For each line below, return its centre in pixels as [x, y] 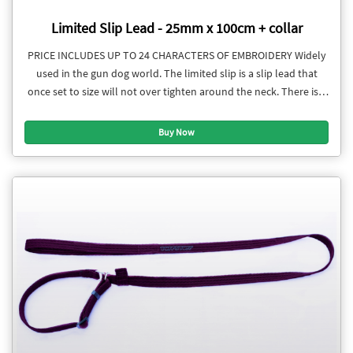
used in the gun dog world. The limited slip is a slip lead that [176, 73]
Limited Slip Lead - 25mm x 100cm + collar [176, 28]
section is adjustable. [176, 127]
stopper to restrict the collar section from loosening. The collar [176, 109]
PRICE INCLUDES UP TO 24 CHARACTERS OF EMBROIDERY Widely [176, 55]
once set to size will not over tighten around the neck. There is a [176, 91]
